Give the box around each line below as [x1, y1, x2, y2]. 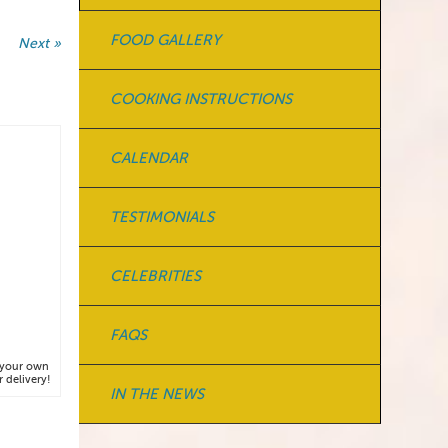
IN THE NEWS [109, 386, 204, 402]
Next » [17, 36, 61, 51]
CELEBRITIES [109, 268, 201, 284]
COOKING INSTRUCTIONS [109, 91, 292, 107]
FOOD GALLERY [109, 32, 221, 48]
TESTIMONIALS [109, 209, 214, 225]
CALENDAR [109, 150, 188, 166]
